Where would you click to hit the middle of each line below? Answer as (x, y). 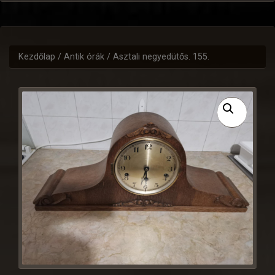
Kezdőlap (37, 57)
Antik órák (84, 57)
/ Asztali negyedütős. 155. (157, 57)
